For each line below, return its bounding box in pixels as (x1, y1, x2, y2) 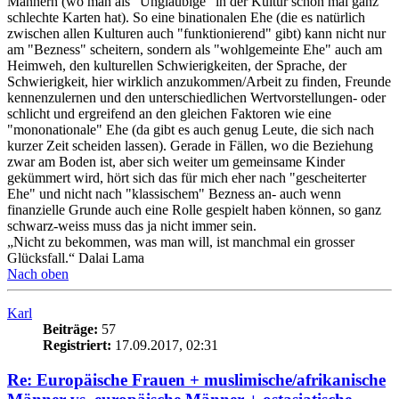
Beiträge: (43, 322, 98, 338)
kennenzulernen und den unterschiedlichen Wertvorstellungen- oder (7, 90, 386, 106)
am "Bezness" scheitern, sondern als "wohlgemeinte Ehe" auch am (7, 42, 382, 58)
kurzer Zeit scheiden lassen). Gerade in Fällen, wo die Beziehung (7, 138, 373, 154)
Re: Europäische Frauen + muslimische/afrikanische (7, 370, 386, 390)
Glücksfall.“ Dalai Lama (7, 250, 144, 266)
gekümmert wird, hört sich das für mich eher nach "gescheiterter (7, 170, 366, 186)
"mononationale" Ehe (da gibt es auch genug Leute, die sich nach (7, 122, 374, 138)
